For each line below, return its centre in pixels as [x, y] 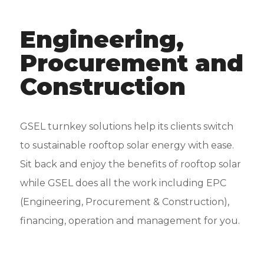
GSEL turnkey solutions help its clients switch [126, 126]
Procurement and [131, 62]
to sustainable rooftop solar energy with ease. [127, 145]
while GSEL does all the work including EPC [123, 183]
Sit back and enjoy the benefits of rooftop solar [130, 164]
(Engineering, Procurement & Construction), [124, 202]
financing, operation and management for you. [130, 220]
